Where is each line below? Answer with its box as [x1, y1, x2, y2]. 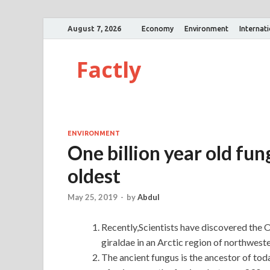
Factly [77, 55, 141, 84]
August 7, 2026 [67, 24, 121, 33]
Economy [142, 24, 174, 33]
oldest [67, 164, 121, 187]
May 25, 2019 [67, 192, 118, 202]
